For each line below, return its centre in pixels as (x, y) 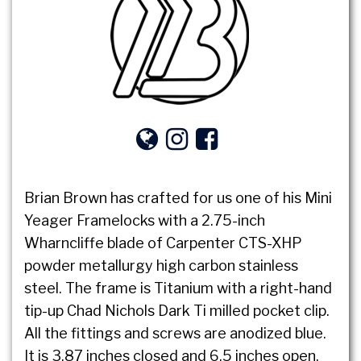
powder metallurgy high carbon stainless (161, 265)
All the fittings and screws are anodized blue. (175, 333)
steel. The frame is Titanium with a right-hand (178, 288)
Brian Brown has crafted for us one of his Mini (178, 197)
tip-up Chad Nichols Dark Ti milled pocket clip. (177, 310)
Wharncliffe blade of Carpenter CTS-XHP (163, 243)
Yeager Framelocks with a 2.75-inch (145, 220)
